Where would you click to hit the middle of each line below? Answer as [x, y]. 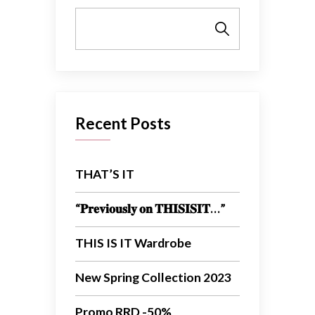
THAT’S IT [105, 174]
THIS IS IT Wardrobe [133, 243]
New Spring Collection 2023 [153, 277]
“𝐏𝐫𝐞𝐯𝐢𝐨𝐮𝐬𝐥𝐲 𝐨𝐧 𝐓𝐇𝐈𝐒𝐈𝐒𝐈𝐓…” [150, 208]
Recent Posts [123, 123]
